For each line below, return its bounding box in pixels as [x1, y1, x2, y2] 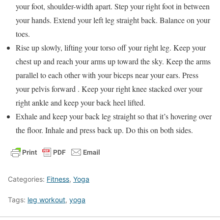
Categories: [8, 175, 47, 184]
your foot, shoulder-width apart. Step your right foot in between [16, 1, 210, 12]
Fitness [47, 175, 69, 184]
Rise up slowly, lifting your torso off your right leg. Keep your [16, 42, 206, 53]
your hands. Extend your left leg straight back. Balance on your [16, 15, 210, 26]
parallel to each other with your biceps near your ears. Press [16, 70, 198, 81]
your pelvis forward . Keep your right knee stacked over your [16, 83, 202, 94]
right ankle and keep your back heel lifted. [16, 97, 145, 108]
